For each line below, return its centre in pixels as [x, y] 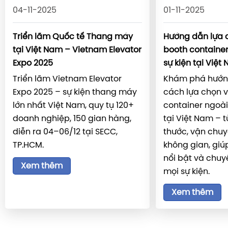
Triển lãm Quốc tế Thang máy [73, 37]
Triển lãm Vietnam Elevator [67, 79]
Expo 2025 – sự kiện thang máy [75, 93]
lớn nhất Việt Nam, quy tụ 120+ [73, 106]
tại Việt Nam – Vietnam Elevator [77, 50]
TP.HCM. [28, 146]
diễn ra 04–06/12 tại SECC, [65, 132]
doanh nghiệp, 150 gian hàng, [72, 119]
